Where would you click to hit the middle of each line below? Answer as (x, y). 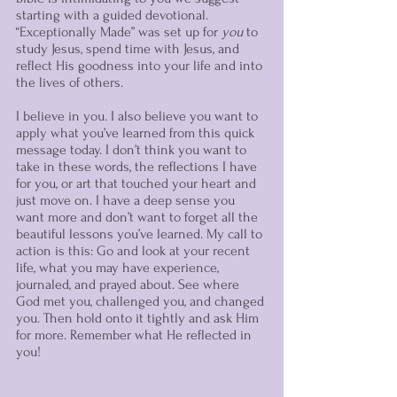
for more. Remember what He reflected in (136, 335)
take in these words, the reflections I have (138, 167)
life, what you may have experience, (119, 268)
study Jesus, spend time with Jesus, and (129, 49)
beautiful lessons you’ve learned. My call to (141, 234)
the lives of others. (70, 82)
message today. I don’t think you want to (133, 150)
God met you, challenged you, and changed (142, 301)
